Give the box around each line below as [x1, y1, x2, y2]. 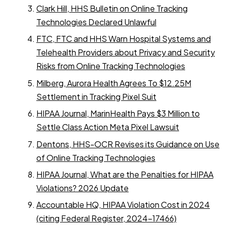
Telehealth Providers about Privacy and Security [36, 47, 215, 58]
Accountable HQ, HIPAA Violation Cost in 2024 [36, 199, 210, 210]
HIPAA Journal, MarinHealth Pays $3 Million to [36, 108, 200, 119]
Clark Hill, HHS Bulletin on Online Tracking [36, 3, 188, 14]
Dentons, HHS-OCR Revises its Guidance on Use [36, 138, 219, 149]
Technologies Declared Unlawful [36, 16, 156, 27]
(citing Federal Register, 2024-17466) [36, 213, 177, 224]
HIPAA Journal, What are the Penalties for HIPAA [36, 168, 213, 180]
